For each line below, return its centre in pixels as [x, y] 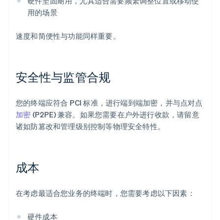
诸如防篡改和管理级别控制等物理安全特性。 [90, 126]
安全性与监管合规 [63, 77]
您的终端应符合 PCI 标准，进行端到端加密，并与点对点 [109, 103]
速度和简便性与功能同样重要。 [68, 36]
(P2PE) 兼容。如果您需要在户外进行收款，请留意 [115, 115]
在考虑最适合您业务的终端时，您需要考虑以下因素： [105, 193]
